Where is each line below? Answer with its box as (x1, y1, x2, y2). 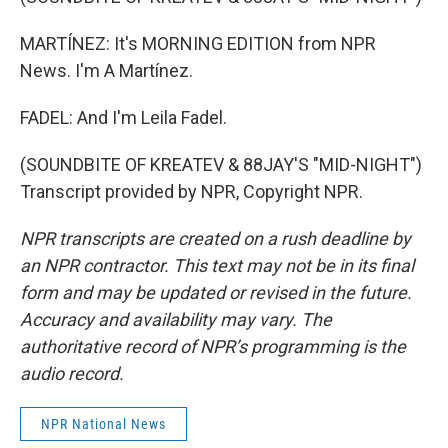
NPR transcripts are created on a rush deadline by (20, 228, 411, 249)
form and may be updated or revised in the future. (20, 282, 412, 303)
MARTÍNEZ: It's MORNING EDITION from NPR (20, 33, 376, 54)
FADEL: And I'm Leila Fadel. (20, 107, 227, 128)
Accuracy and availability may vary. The (20, 309, 332, 330)
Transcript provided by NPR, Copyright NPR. (20, 181, 363, 202)
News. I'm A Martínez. (20, 60, 193, 81)
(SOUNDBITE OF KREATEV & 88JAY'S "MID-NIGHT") (20, 154, 422, 175)
